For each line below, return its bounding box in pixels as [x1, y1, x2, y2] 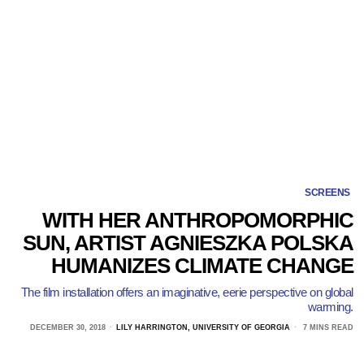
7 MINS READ [300, 323, 353, 331]
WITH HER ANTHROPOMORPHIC [41, 208, 353, 232]
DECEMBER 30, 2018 [29, 323, 106, 331]
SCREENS [305, 186, 350, 198]
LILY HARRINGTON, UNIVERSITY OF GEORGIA [115, 323, 290, 331]
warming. [307, 299, 353, 314]
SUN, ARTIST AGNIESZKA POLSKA [22, 231, 353, 254]
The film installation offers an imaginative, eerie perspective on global [20, 284, 353, 299]
